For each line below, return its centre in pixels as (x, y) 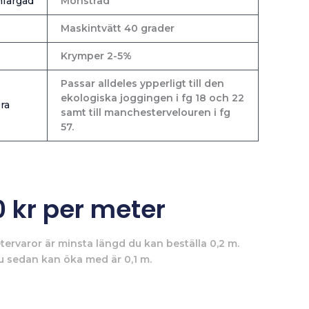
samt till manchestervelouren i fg (145, 112)
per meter (101, 209)
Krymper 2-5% (96, 56)
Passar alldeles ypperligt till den (142, 83)
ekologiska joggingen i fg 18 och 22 (152, 98)
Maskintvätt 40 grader (117, 28)
